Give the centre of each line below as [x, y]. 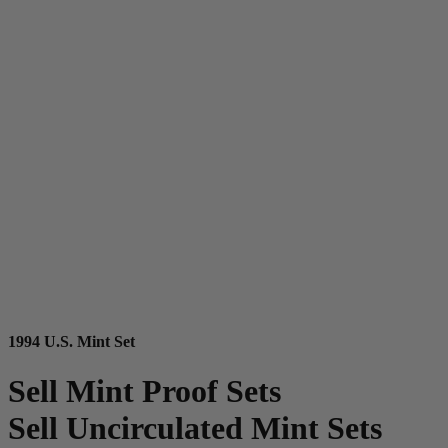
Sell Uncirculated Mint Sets [195, 427]
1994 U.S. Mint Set [71, 342]
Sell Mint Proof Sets [144, 390]
